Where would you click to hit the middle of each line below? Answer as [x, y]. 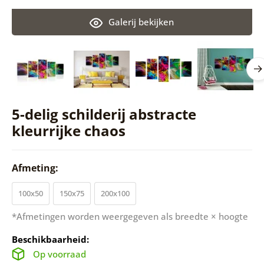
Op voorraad [59, 254]
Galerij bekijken [141, 22]
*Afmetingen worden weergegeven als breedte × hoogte [130, 216]
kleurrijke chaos [68, 130]
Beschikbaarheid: [50, 239]
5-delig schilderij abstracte [104, 114]
